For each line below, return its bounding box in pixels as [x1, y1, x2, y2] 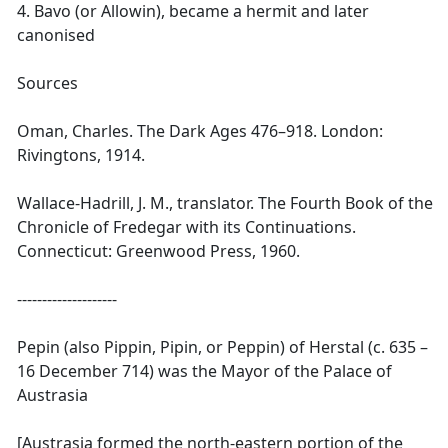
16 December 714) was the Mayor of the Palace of [17, 360, 392, 382]
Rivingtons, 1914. [17, 144, 145, 166]
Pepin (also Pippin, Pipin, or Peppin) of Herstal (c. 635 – [17, 336, 428, 358]
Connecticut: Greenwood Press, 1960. [17, 240, 300, 262]
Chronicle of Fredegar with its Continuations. [17, 216, 356, 238]
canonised [17, 24, 95, 46]
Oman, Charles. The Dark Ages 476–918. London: [17, 120, 383, 142]
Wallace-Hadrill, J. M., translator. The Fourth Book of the [17, 192, 433, 214]
